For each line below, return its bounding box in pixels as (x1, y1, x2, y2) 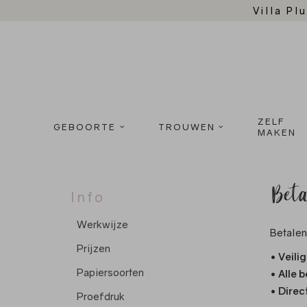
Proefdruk (77, 290, 125, 303)
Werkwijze (77, 218, 128, 231)
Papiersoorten (77, 266, 144, 279)
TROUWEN (158, 121, 215, 133)
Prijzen (77, 242, 110, 255)
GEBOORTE (53, 121, 116, 133)
